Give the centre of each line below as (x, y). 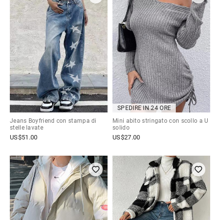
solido (121, 128)
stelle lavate (27, 128)
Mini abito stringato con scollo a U (161, 121)
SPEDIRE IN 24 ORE (144, 108)
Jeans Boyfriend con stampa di (53, 121)
